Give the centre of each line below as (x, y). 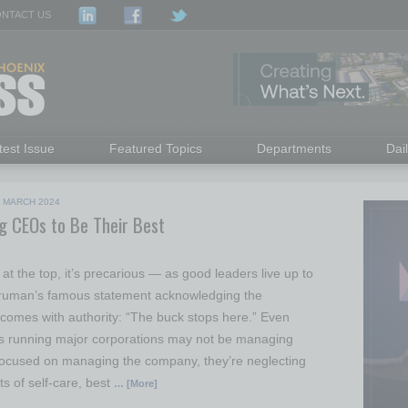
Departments (294, 148)
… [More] (136, 383)
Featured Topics (156, 148)
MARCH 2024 (31, 202)
